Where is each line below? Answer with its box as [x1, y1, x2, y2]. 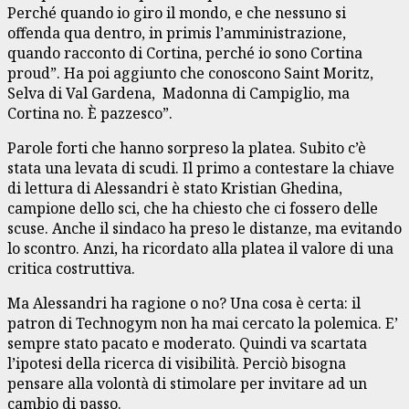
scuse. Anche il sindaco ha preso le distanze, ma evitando [7, 217, 402, 238]
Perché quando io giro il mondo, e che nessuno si [7, 2, 346, 23]
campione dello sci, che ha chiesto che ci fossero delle [7, 197, 378, 218]
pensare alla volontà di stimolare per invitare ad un [7, 372, 367, 393]
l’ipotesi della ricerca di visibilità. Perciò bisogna [7, 352, 346, 373]
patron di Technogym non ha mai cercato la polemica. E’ [7, 312, 398, 333]
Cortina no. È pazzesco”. [7, 102, 176, 123]
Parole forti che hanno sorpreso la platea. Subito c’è [7, 137, 366, 158]
